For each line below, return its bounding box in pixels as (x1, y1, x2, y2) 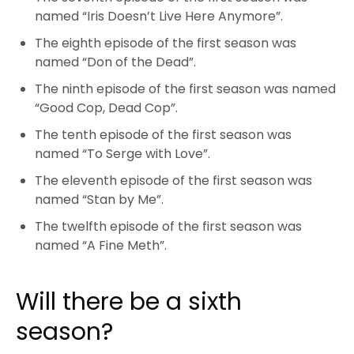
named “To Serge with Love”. (35, 145, 210, 164)
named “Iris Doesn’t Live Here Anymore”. (35, 7, 283, 26)
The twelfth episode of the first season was (35, 217, 302, 236)
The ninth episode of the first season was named (35, 80, 336, 99)
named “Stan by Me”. (35, 190, 164, 209)
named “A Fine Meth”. (35, 236, 167, 255)
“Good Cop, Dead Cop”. (35, 99, 178, 118)
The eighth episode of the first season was (35, 34, 296, 53)
